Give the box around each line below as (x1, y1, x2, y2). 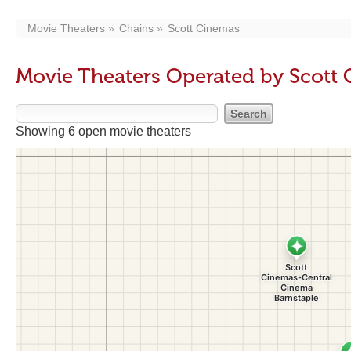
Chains (119, 22, 154, 34)
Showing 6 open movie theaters (16, 125, 191, 138)
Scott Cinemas (168, 22, 240, 34)
